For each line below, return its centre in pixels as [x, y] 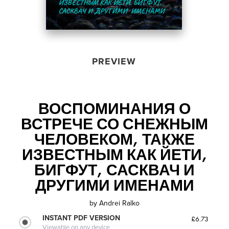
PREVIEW [114, 61]
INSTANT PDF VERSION [82, 218]
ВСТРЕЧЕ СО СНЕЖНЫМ [114, 124]
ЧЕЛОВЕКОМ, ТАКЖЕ [114, 139]
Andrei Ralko [119, 203]
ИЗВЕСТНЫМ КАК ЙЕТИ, [114, 155]
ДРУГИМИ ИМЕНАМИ [114, 185]
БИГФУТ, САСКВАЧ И [114, 170]
